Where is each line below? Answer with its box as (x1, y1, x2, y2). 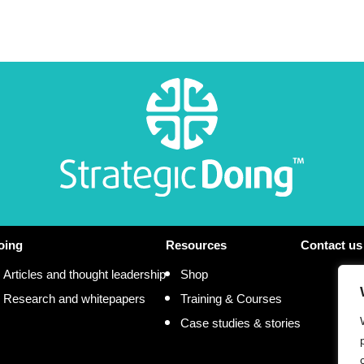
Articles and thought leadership (2, 266, 166, 281)
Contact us (300, 237, 362, 252)
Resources (165, 237, 227, 252)
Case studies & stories (180, 315, 301, 330)
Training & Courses (180, 291, 282, 305)
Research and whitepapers (2, 291, 145, 305)
